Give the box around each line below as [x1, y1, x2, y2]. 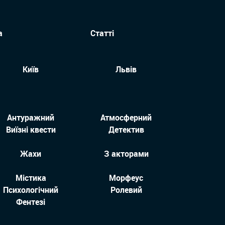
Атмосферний [100, 112, 152, 124]
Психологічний [3, 184, 58, 196]
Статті [90, 28, 114, 39]
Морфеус [109, 172, 143, 184]
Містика [15, 172, 46, 184]
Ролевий [110, 184, 142, 196]
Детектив [108, 124, 144, 136]
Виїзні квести [6, 124, 56, 136]
